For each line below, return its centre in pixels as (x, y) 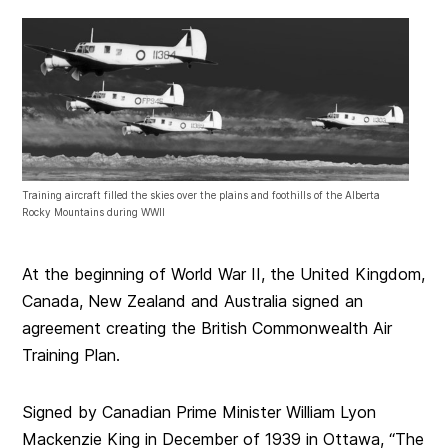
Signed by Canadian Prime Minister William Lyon (199, 412)
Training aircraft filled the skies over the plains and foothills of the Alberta (201, 195)
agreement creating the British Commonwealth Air (207, 328)
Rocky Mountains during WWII (94, 212)
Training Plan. (71, 355)
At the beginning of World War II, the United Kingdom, (224, 274)
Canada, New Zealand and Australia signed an (193, 301)
